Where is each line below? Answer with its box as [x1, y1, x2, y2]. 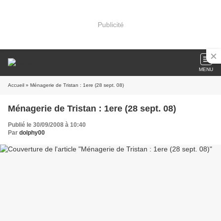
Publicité [97, 20, 124, 29]
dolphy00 [19, 129, 45, 136]
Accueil [8, 82, 24, 88]
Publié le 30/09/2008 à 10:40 [8, 121, 86, 128]
